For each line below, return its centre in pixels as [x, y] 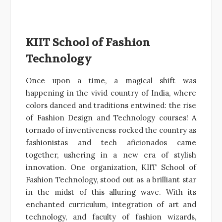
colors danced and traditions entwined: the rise [111, 105]
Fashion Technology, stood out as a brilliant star [111, 179]
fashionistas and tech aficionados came [111, 142]
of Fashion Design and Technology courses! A [111, 117]
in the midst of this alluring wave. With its [111, 192]
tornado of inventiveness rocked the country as [111, 130]
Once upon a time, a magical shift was [111, 80]
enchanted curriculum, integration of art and [111, 204]
